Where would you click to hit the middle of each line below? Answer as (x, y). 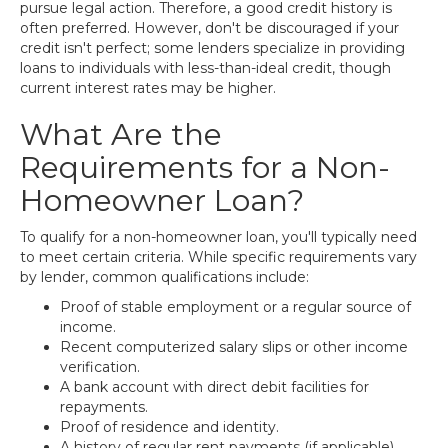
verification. (100, 367)
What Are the (121, 134)
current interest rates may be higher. (148, 88)
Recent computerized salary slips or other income (234, 347)
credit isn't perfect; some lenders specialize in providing (212, 48)
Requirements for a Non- (205, 167)
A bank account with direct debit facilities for (214, 387)
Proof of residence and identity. (169, 427)
